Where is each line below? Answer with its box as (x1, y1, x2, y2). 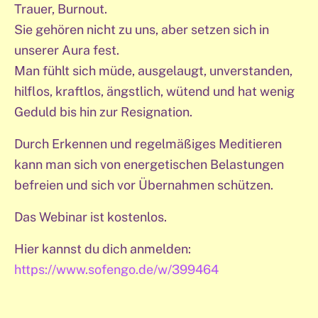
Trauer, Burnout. (14, 1, 107, 17)
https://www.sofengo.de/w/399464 (14, 262, 219, 278)
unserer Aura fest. (14, 43, 119, 58)
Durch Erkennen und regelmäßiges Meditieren (14, 136, 282, 152)
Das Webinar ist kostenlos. (14, 209, 167, 225)
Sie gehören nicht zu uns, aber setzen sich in (14, 22, 269, 38)
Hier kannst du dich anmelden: (14, 241, 191, 257)
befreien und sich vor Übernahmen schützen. (14, 177, 273, 193)
